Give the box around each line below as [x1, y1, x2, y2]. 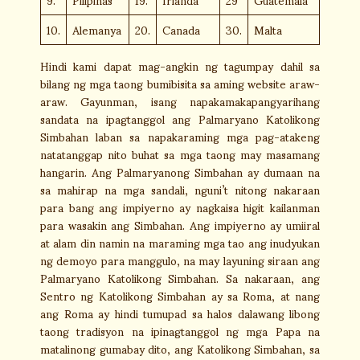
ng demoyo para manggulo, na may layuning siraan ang [40, 243, 320, 276]
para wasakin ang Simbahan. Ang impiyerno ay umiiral [40, 208, 320, 241]
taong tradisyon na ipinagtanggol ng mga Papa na [40, 314, 320, 347]
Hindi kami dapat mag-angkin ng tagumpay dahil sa [40, 49, 320, 82]
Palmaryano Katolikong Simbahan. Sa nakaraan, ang [40, 261, 320, 294]
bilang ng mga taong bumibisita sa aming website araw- [40, 67, 320, 100]
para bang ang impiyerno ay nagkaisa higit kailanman [40, 190, 320, 223]
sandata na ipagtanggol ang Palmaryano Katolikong [40, 102, 320, 135]
